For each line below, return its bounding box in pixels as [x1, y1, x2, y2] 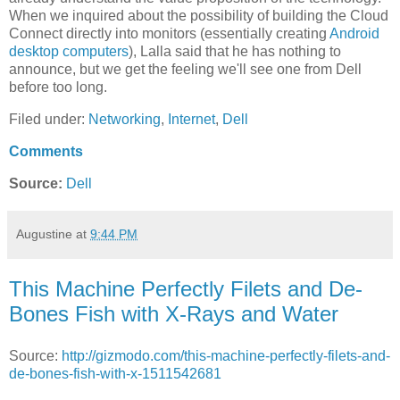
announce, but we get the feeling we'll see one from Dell [9, 62, 362, 78]
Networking [88, 112, 161, 128]
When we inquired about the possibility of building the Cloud [9, 8, 388, 24]
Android [329, 26, 379, 42]
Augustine [16, 226, 72, 241]
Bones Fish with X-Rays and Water [9, 301, 338, 326]
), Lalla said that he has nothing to [129, 44, 341, 60]
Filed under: [9, 112, 88, 128]
